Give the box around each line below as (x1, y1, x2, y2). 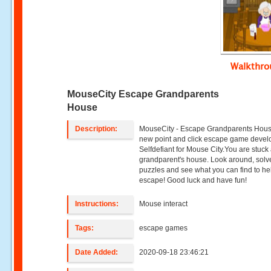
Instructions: (75, 200, 119, 208)
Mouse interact (139, 200, 188, 208)
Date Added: (75, 248, 119, 256)
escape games (139, 224, 188, 232)
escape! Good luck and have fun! (139, 176, 247, 184)
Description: (75, 125, 118, 133)
